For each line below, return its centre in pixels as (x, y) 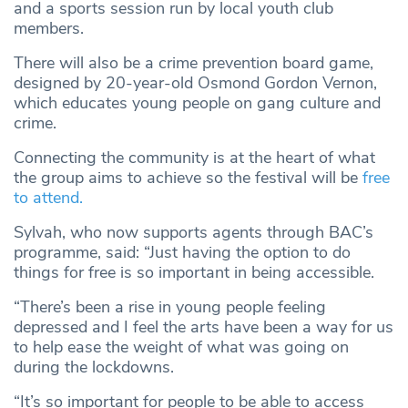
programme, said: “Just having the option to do (182, 252)
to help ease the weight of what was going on (181, 347)
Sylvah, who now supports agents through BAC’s (194, 232)
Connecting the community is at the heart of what (194, 157)
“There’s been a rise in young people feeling (170, 306)
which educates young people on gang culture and (197, 102)
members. (53, 28)
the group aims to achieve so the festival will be (188, 177)
